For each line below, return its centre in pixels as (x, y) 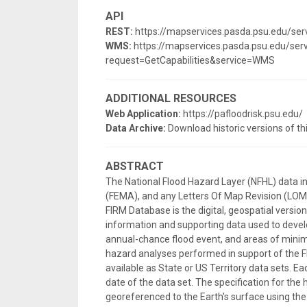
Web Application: (144, 114)
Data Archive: (137, 128)
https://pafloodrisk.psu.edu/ (243, 114)
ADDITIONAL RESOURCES (171, 98)
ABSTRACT (135, 166)
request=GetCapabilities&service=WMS (190, 60)
